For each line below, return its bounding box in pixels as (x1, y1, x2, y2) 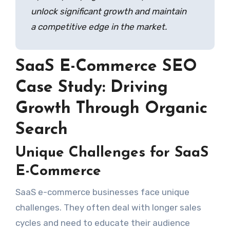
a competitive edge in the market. (30, 21, 167, 32)
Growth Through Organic (15, 100, 207, 117)
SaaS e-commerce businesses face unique (15, 186, 189, 197)
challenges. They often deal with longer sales (15, 202, 201, 213)
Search (15, 121, 68, 138)
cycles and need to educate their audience (15, 217, 190, 228)
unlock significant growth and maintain (30, 6, 186, 16)
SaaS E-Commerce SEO (15, 58, 197, 75)
